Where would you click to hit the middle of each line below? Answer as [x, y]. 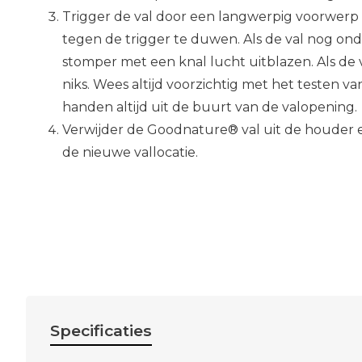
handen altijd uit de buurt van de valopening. [210, 107]
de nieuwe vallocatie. [130, 152]
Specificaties [101, 330]
